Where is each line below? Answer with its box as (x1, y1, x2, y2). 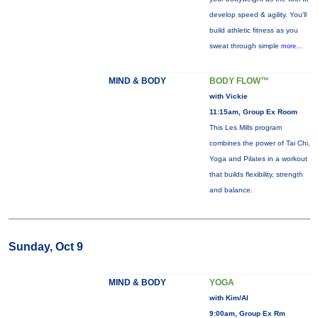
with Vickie (209, 92, 248, 100)
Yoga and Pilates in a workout (209, 155, 307, 163)
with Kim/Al (209, 294, 248, 302)
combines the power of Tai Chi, (209, 139, 310, 147)
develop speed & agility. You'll (209, 11, 307, 18)
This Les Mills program (209, 124, 282, 131)
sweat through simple (209, 42, 281, 50)
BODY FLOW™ (209, 76, 269, 86)
